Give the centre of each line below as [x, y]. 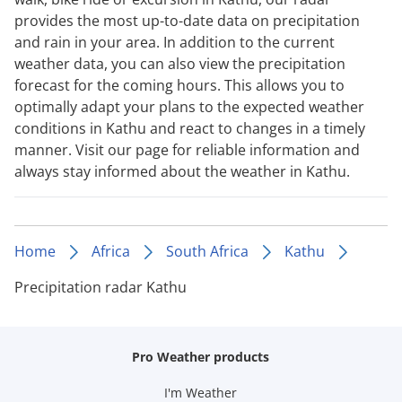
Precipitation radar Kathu [100, 287]
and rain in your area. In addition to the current [175, 42]
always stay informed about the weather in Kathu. [182, 171]
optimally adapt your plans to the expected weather [189, 106]
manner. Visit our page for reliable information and [187, 149]
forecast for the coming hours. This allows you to [179, 85]
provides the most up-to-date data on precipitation [187, 20]
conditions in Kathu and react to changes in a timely [190, 128]
